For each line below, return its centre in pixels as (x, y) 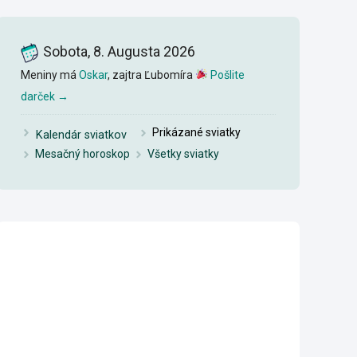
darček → (44, 96)
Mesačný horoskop (83, 154)
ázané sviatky (206, 133)
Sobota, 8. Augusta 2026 (119, 51)
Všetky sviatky (184, 154)
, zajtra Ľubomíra (151, 75)
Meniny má (49, 75)
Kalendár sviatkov (81, 135)
